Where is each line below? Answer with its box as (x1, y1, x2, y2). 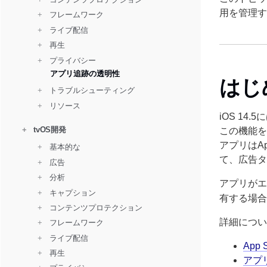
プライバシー (45, 55, 97, 65)
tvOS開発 (29, 125, 66, 134)
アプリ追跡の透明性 (50, 69, 120, 78)
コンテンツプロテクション (45, 203, 143, 212)
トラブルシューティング (45, 86, 135, 95)
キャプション (45, 188, 97, 197)
